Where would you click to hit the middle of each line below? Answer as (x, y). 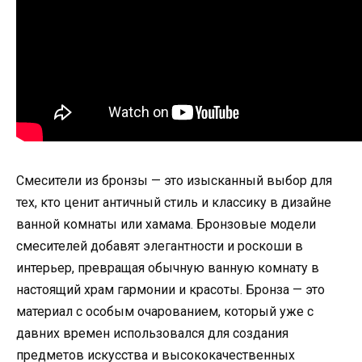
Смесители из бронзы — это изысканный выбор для (174, 181)
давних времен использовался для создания (152, 334)
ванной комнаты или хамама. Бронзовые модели (166, 225)
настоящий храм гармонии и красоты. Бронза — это (170, 290)
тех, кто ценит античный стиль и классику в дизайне (174, 203)
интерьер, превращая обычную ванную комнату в (168, 268)
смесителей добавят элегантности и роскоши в (160, 246)
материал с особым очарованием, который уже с (165, 312)
